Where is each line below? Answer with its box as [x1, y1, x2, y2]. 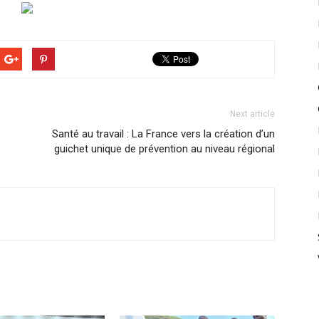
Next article [230, 109, 275, 119]
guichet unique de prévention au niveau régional [54, 142, 275, 155]
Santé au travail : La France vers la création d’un [52, 127, 275, 140]
